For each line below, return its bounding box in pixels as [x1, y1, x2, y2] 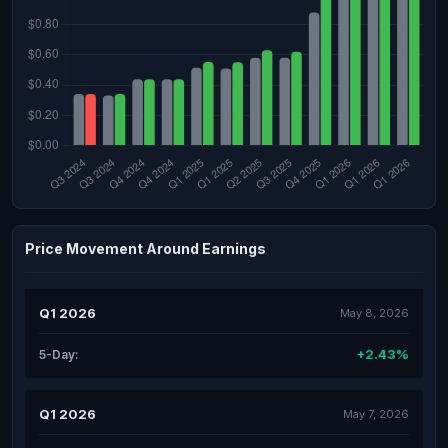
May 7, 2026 [343, 406, 409, 421]
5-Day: [39, 346, 79, 362]
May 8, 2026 [340, 305, 409, 320]
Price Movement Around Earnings [25, 240, 266, 257]
